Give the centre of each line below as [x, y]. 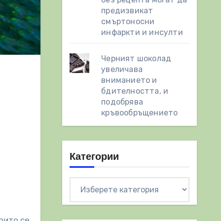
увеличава [122, 69]
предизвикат [127, 11]
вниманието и [129, 80]
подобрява [122, 102]
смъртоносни [128, 21]
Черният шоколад [136, 58]
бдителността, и [135, 91]
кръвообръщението [140, 113]
